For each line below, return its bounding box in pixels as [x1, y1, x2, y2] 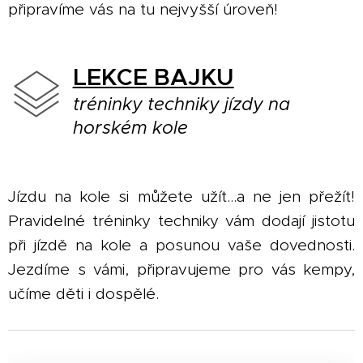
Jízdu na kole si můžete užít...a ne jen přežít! [8, 187, 355, 206]
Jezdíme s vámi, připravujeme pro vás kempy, [8, 260, 355, 279]
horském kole [72, 117, 188, 139]
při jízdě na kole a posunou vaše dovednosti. [8, 236, 355, 254]
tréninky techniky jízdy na [72, 93, 290, 115]
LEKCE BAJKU [72, 62, 234, 92]
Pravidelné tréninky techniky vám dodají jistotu [8, 211, 355, 230]
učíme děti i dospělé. [8, 284, 164, 303]
